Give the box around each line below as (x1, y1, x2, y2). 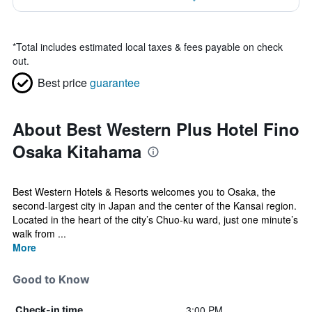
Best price (38, 75, 87, 91)
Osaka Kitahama (13, 139, 141, 163)
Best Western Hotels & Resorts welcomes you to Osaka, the (13, 185, 276, 198)
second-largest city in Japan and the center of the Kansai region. (13, 198, 297, 212)
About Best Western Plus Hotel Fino (13, 117, 299, 141)
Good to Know (13, 272, 90, 286)
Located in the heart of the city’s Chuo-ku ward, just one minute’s (13, 212, 298, 226)
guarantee (90, 75, 140, 91)
